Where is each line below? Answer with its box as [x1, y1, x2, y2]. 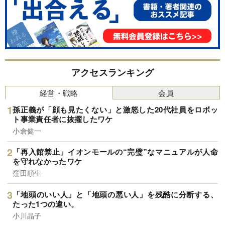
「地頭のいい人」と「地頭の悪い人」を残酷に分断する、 [13, 188, 218, 200]
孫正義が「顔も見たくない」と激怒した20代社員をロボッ [13, 103, 218, 115]
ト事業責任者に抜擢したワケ [13, 113, 113, 125]
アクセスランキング [71, 66, 154, 79]
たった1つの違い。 [13, 198, 79, 209]
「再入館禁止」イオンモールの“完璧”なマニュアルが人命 [13, 146, 218, 158]
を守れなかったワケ [13, 156, 82, 167]
